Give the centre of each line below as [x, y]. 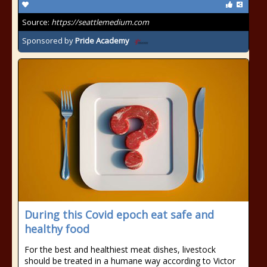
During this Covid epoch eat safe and [119, 215]
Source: [37, 22]
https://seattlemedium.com [100, 22]
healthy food [57, 229]
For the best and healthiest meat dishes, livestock [120, 249]
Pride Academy [102, 41]
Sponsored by [49, 41]
